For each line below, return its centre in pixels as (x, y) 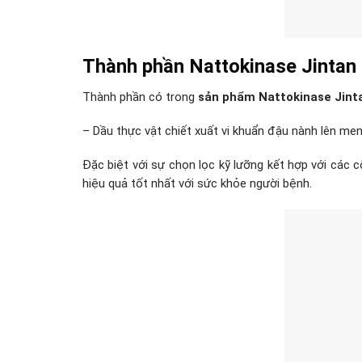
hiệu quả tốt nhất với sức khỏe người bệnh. (197, 184)
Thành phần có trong (140, 97)
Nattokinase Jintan (273, 66)
